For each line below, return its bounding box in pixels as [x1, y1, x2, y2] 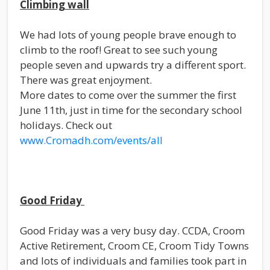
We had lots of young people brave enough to [20, 27, 236, 42]
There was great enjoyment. [20, 72, 152, 87]
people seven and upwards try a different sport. [20, 57, 246, 72]
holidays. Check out [20, 118, 112, 132]
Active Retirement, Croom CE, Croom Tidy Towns [20, 238, 249, 253]
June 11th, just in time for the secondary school [20, 102, 242, 117]
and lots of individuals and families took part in [20, 253, 246, 268]
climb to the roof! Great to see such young [20, 42, 218, 57]
